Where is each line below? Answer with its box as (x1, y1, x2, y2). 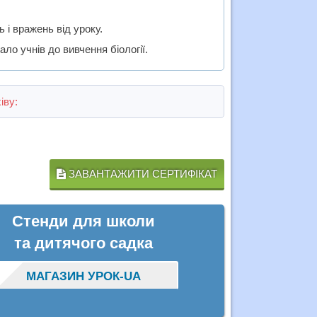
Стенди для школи (11, 212, 155, 231)
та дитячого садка (13, 234, 153, 253)
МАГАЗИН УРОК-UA (25, 270, 141, 284)
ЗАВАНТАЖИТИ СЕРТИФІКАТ (65, 168, 217, 180)
